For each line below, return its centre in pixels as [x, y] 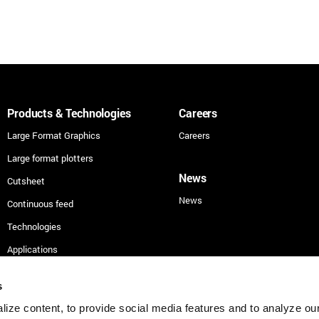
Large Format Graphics [54, 135]
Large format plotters [51, 158]
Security [25, 272]
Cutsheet [26, 181]
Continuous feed [41, 203]
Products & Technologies [69, 113]
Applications [33, 249]
